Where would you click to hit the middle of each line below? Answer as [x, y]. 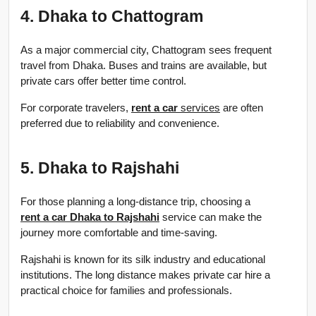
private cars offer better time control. [103, 81]
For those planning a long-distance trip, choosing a [137, 202]
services [199, 108]
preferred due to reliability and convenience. [120, 124]
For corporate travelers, [76, 108]
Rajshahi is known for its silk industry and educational [143, 260]
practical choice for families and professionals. [126, 291]
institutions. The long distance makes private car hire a [145, 275]
